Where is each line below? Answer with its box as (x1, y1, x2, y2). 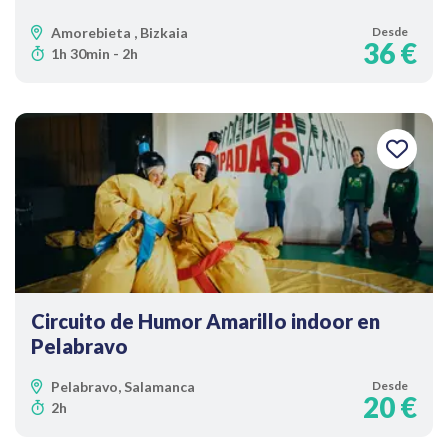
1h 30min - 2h (51, 45, 138, 62)
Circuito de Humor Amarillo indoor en (31, 309, 380, 333)
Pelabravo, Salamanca (51, 378, 195, 395)
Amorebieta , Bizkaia (51, 24, 188, 41)
